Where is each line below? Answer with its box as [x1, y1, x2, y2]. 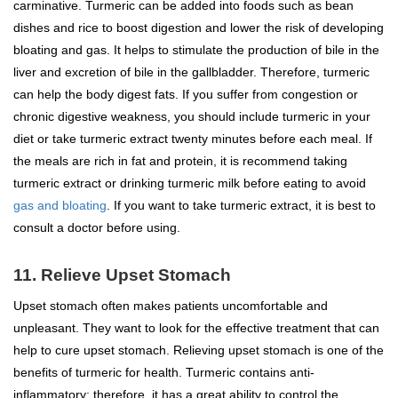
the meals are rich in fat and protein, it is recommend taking [13, 153, 347, 168]
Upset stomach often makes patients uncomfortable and [13, 298, 328, 313]
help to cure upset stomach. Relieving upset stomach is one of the [13, 342, 384, 357]
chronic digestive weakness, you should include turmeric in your [13, 108, 370, 123]
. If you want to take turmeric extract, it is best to [107, 197, 376, 212]
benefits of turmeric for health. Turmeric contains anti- [13, 364, 314, 379]
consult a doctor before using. [13, 219, 180, 235]
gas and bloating [13, 197, 107, 212]
